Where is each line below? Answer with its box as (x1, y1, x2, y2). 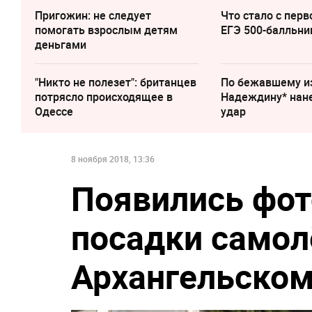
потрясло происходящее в (35, 88, 173, 104)
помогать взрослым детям (35, 22, 178, 38)
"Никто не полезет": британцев (35, 74, 196, 90)
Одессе (35, 103, 73, 119)
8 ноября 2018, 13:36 (71, 153, 155, 164)
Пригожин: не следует (35, 7, 151, 23)
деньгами (35, 36, 86, 52)
